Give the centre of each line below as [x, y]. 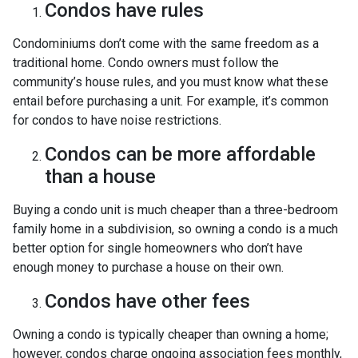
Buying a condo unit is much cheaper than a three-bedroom [175, 210]
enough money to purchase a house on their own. [148, 267]
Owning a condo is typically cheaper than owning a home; [171, 334]
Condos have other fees [147, 301]
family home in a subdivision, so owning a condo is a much [175, 229]
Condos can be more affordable [180, 154]
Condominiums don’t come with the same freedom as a [166, 44]
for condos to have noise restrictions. [119, 120]
